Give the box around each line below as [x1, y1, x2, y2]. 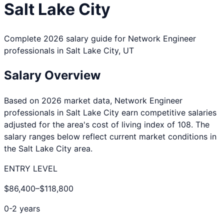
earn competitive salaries [119, 107, 216, 117]
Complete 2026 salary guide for [4, 33, 128, 43]
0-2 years [4, 203, 40, 213]
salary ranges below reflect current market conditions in [4, 131, 216, 141]
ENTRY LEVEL [4, 163, 57, 173]
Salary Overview [4, 67, 100, 82]
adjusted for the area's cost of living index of [4, 119, 177, 129]
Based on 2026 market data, [4, 95, 114, 105]
